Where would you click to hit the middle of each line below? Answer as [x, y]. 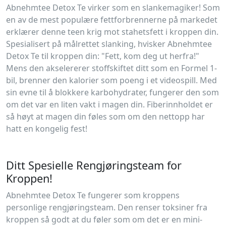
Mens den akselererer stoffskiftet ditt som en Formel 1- [111, 68]
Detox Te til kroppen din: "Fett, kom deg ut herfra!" [103, 56]
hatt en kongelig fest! [47, 128]
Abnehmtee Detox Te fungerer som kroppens [93, 195]
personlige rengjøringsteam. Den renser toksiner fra [107, 207]
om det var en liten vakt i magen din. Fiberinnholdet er [109, 104]
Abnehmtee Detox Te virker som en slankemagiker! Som [113, 7]
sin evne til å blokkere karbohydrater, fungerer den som [112, 92]
